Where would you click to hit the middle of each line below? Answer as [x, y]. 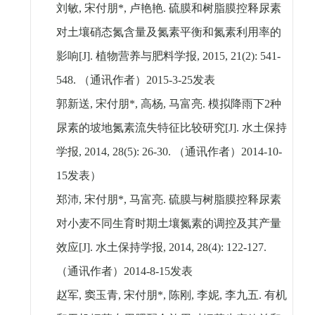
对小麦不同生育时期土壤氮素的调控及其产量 [168, 224]
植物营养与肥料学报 [146, 56]
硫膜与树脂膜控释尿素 [225, 200]
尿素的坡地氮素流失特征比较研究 [140, 128]
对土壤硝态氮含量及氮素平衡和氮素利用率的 [168, 32]
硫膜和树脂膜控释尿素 [225, 8]
